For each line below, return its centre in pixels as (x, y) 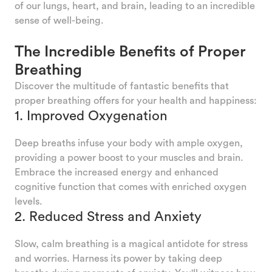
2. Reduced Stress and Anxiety (108, 216)
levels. (29, 201)
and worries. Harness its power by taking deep (118, 258)
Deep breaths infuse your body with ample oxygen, (129, 142)
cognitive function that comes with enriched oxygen (131, 186)
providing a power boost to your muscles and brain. (129, 157)
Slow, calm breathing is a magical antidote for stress (131, 243)
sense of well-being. (59, 20)
